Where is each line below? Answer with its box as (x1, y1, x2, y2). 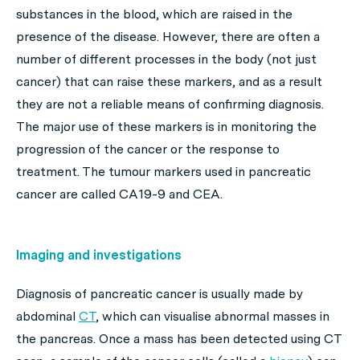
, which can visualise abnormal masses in (96, 309, 329, 324)
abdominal (16, 309, 79, 324)
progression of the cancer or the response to (16, 141, 280, 157)
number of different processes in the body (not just (16, 51, 317, 67)
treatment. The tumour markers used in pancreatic (16, 164, 311, 179)
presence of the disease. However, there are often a (16, 29, 320, 44)
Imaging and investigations (16, 247, 182, 263)
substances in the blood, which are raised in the (16, 6, 292, 22)
